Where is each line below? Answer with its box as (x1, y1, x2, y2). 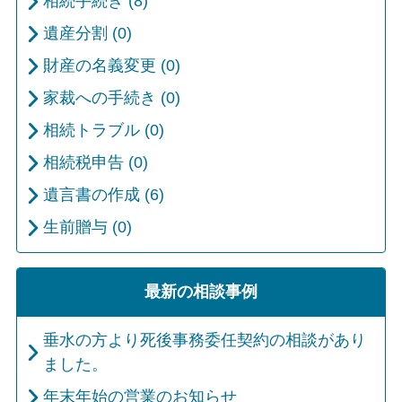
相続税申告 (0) (42, 153, 148, 172)
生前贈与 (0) (42, 218, 132, 237)
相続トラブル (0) (42, 121, 164, 140)
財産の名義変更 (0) (42, 57, 180, 75)
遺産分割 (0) (42, 24, 132, 43)
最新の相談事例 (144, 283, 258, 301)
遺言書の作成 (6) (42, 186, 164, 205)
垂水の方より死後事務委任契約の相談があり (42, 331, 366, 350)
